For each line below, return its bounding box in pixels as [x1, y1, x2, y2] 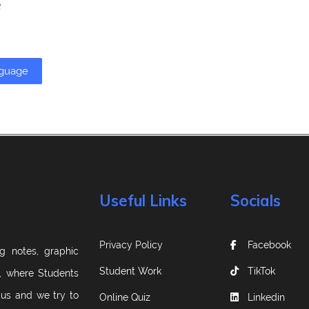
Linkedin [248, 292, 285, 303]
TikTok [248, 266, 275, 277]
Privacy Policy [99, 239, 163, 251]
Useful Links [99, 191, 187, 211]
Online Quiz [99, 292, 150, 303]
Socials [230, 191, 281, 211]
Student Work [99, 266, 161, 277]
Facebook [248, 239, 291, 251]
